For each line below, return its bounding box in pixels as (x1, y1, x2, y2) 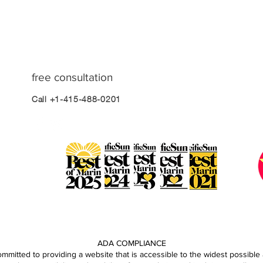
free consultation (32, 70, 113, 83)
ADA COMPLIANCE (97, 238, 166, 248)
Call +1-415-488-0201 (32, 93, 121, 104)
